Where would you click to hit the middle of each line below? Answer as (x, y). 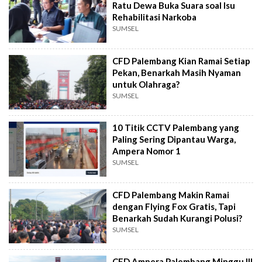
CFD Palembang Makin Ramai (171, 194)
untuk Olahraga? (146, 84)
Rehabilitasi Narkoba (155, 17)
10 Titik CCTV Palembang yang (176, 128)
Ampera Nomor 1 (147, 151)
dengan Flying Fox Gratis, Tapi (174, 206)
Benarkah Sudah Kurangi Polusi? (177, 218)
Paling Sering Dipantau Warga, (174, 139)
